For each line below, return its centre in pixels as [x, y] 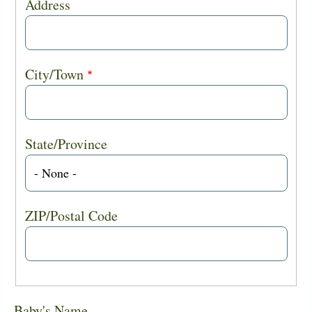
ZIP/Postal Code [71, 215]
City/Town [54, 74]
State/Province [66, 143]
